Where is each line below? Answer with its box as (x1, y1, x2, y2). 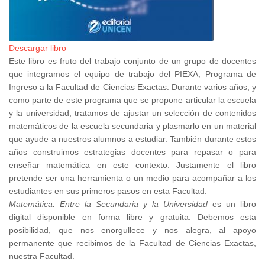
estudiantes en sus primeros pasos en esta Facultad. (9, 186, 209, 196)
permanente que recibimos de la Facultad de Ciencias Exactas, (9, 238, 256, 248)
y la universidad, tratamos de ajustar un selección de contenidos (9, 108, 256, 118)
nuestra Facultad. (9, 251, 75, 261)
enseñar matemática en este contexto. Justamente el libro (9, 160, 256, 170)
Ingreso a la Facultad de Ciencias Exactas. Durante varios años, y (9, 82, 256, 92)
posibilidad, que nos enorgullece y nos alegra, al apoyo (9, 225, 256, 235)
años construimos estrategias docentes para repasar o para (9, 147, 256, 157)
